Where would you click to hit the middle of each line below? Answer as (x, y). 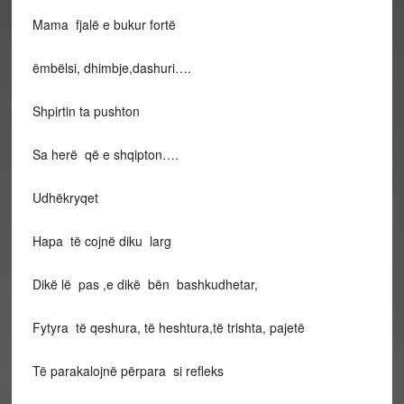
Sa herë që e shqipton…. (105, 154)
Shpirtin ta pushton (86, 111)
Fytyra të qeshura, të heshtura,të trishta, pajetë (168, 327)
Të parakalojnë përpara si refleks (128, 371)
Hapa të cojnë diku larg (101, 241)
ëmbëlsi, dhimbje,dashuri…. (111, 68)
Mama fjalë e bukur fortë (104, 24)
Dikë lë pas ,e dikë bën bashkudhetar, (145, 284)
